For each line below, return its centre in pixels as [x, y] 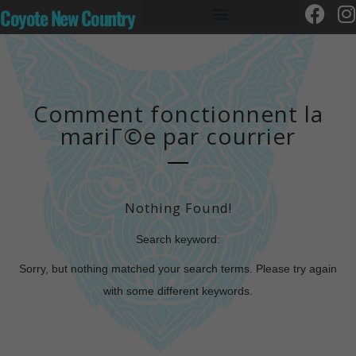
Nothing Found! [178, 208]
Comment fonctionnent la [178, 114]
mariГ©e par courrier [178, 136]
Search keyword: [178, 239]
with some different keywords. [178, 290]
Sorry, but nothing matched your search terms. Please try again [178, 268]
